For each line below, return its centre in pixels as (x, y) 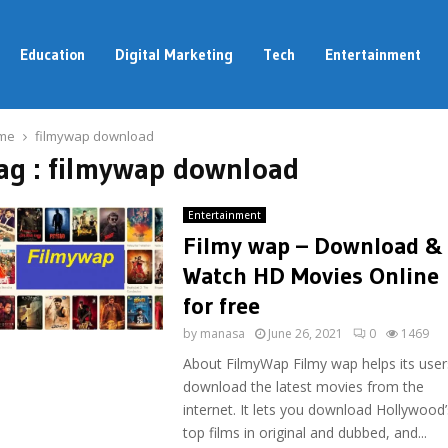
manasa (222, 333)
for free (221, 305)
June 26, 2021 (305, 333)
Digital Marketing (173, 54)
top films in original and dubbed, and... (304, 432)
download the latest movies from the (303, 386)
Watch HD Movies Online (310, 275)
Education (52, 54)
